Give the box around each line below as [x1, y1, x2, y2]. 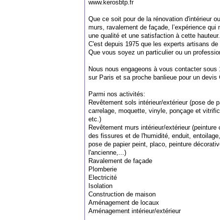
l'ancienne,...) [88, 149, 126, 156]
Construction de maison [88, 191, 156, 198]
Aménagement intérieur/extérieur [88, 207, 181, 215]
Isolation [88, 182, 112, 190]
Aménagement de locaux [88, 199, 159, 206]
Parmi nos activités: [88, 90, 145, 98]
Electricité [88, 174, 117, 181]
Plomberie [88, 165, 117, 173]
